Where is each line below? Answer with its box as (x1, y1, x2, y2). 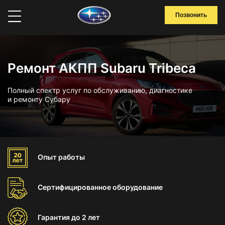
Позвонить (175, 12, 207, 19)
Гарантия (38, 213, 71, 221)
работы (58, 153, 85, 161)
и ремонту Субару (8, 95, 70, 103)
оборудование (113, 183, 163, 191)
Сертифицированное (38, 183, 113, 191)
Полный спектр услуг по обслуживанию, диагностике (8, 86, 192, 94)
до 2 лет (71, 213, 100, 221)
